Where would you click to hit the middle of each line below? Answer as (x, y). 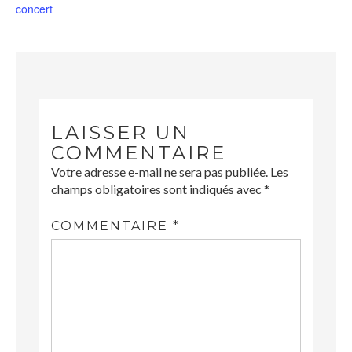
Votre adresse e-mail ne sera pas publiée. (159, 171)
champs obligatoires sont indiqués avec (158, 189)
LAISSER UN (121, 132)
